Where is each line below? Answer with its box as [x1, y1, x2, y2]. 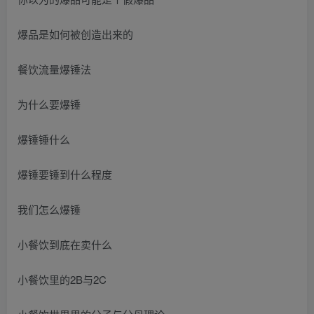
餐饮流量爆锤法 [18, 61, 91, 76]
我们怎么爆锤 [18, 201, 81, 217]
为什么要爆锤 [18, 96, 81, 111]
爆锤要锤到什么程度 [18, 166, 112, 182]
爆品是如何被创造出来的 [18, 26, 133, 41]
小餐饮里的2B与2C [18, 271, 107, 287]
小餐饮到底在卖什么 [18, 236, 112, 252]
